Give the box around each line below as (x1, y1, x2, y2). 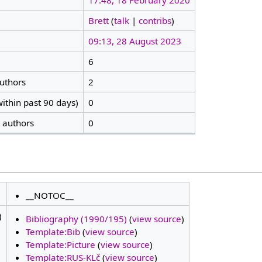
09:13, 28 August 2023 (88, 35, 181, 47)
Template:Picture (26, 239, 96, 250)
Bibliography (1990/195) (26, 213, 127, 225)
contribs (138, 15, 171, 27)
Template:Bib (26, 226, 81, 237)
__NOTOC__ (26, 189, 74, 201)
